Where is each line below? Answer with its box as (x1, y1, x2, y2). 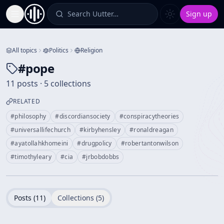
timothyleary (14, 152, 51, 161)
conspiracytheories (123, 112, 179, 120)
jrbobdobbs (86, 152, 119, 161)
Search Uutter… (67, 9, 118, 18)
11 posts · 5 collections (6, 78, 91, 89)
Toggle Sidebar (14, 13, 65, 23)
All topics (12, 46, 37, 54)
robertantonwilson (125, 139, 179, 147)
